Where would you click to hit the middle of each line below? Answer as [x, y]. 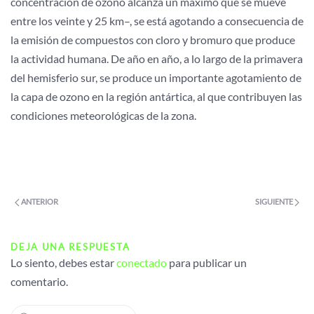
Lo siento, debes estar [63, 262]
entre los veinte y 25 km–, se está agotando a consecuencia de [157, 21]
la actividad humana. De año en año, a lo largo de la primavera [157, 59]
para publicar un [207, 262]
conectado [142, 262]
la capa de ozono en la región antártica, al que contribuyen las [156, 96]
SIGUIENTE [275, 202]
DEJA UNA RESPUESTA [70, 247]
